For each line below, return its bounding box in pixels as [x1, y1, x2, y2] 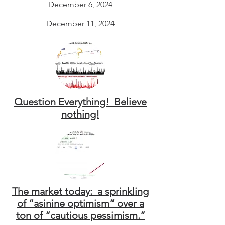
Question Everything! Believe [14, 96, 147, 108]
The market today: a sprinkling [12, 185, 149, 197]
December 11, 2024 [46, 19, 115, 28]
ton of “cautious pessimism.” [16, 209, 145, 221]
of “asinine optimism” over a [17, 197, 144, 209]
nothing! [61, 108, 99, 120]
